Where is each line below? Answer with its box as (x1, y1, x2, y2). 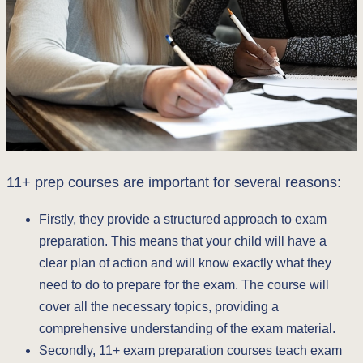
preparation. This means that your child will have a (39, 233, 327, 248)
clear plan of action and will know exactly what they (39, 255, 331, 270)
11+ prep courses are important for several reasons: (6, 173, 341, 190)
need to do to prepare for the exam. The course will (39, 277, 329, 292)
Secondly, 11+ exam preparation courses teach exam (39, 343, 342, 357)
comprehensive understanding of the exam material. (39, 321, 335, 335)
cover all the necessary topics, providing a (39, 299, 279, 314)
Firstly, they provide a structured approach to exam (39, 211, 327, 226)
